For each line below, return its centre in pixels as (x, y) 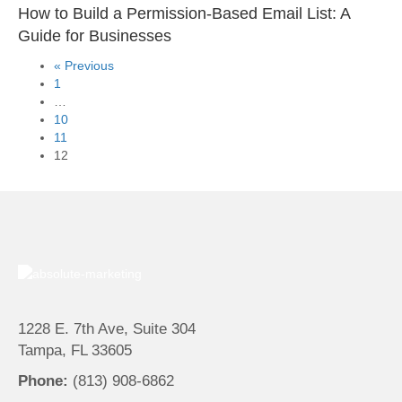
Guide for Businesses (95, 36)
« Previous (84, 66)
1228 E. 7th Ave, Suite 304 (107, 328)
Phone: (43, 380)
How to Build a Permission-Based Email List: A (184, 14)
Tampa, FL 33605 (75, 350)
